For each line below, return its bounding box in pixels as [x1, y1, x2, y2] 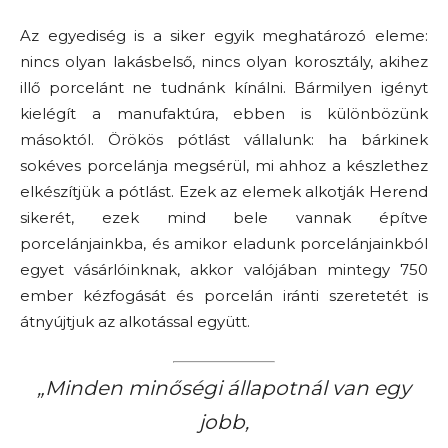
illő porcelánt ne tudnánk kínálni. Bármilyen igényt [20, 78, 428, 97]
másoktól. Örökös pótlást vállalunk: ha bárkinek [20, 130, 428, 149]
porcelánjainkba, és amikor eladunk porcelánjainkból [20, 234, 428, 253]
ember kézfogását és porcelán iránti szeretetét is [20, 286, 428, 305]
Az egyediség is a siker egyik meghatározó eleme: [20, 26, 428, 45]
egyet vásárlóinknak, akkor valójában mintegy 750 [20, 260, 428, 279]
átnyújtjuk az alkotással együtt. [20, 312, 250, 331]
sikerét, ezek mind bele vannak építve [20, 208, 428, 227]
